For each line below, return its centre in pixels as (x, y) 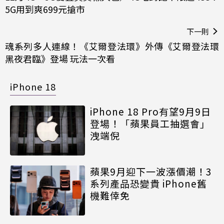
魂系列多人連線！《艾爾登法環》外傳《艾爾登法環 (112, 46)
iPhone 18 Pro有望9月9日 (150, 111)
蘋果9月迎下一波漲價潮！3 (151, 171)
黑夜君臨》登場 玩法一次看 (60, 58)
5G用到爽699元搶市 (45, 9)
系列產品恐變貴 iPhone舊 (148, 183)
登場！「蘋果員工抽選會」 (150, 123)
